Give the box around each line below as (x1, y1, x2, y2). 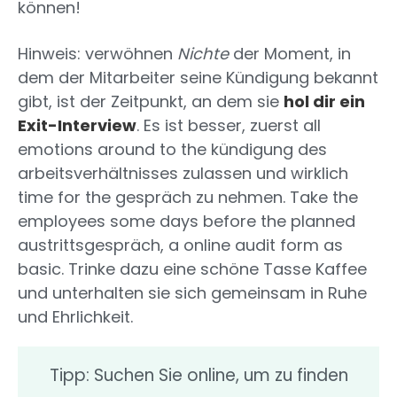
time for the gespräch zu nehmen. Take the (18, 186, 358, 209)
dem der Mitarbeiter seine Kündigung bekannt (18, 66, 378, 90)
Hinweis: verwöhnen (18, 43, 177, 66)
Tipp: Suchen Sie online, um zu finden (49, 363, 348, 388)
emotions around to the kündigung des (18, 138, 327, 161)
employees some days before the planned (18, 210, 355, 233)
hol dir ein (284, 90, 365, 113)
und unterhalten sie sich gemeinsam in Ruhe (18, 282, 367, 305)
